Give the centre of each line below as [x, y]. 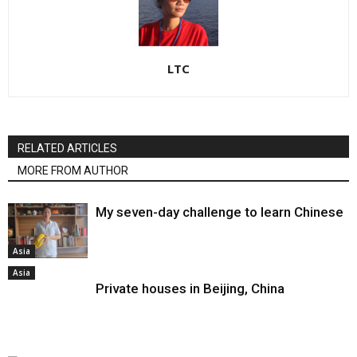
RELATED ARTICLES [67, 148]
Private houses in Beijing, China [190, 288]
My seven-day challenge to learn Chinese [220, 212]
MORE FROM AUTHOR [73, 171]
